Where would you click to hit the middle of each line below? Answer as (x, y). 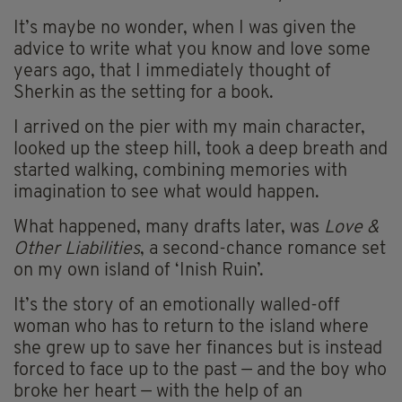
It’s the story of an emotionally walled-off (177, 306)
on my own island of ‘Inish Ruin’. (139, 271)
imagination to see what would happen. (166, 192)
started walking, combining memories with (180, 171)
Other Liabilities (77, 249)
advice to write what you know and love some (192, 50)
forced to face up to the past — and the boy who (200, 370)
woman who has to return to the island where (191, 327)
